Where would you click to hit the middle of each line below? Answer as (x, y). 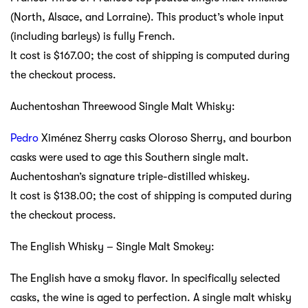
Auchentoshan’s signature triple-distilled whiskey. (130, 176)
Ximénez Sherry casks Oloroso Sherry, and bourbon (165, 138)
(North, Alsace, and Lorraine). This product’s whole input (147, 17)
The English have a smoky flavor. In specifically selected (145, 278)
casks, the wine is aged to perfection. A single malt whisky (151, 297)
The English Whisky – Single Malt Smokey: (112, 246)
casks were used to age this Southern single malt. (130, 157)
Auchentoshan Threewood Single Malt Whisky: (123, 106)
